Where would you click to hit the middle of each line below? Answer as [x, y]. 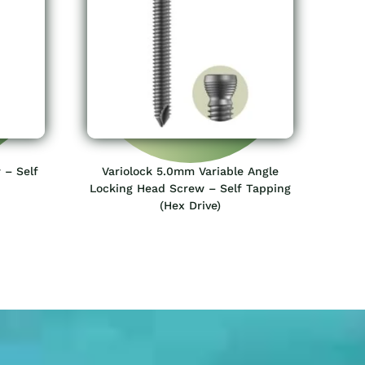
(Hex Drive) [190, 205]
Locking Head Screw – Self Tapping [190, 188]
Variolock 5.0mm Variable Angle [190, 171]
